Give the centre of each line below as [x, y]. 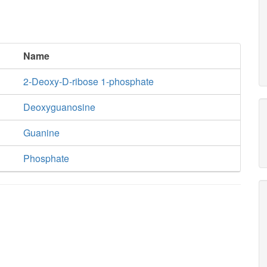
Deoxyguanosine [59, 107]
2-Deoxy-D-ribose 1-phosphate [88, 81]
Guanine [41, 133]
